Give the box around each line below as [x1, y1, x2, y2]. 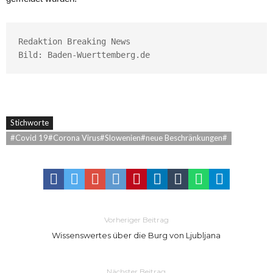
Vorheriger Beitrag [104, 214, 169, 224]
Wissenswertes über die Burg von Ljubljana [52, 230, 221, 240]
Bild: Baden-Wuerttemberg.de [18, 49, 150, 60]
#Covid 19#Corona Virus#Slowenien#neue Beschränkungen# [10, 132, 227, 143]
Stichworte [10, 117, 49, 127]
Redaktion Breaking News [18, 36, 130, 46]
